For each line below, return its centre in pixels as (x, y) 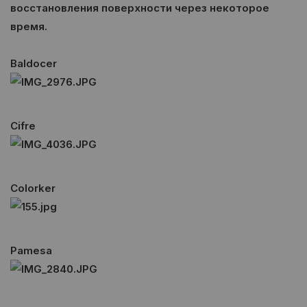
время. (30, 26)
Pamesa (31, 250)
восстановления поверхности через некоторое (140, 8)
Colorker (33, 188)
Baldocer (34, 63)
